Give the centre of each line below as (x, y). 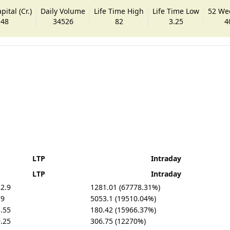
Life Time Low (176, 11)
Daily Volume (63, 11)
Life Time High (119, 11)
